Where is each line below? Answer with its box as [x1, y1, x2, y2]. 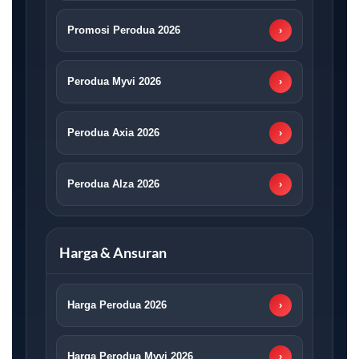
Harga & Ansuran [58, 243, 167, 261]
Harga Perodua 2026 [67, 299, 167, 312]
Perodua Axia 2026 [67, 127, 159, 139]
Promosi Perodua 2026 [67, 24, 180, 37]
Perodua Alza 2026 [67, 178, 159, 191]
